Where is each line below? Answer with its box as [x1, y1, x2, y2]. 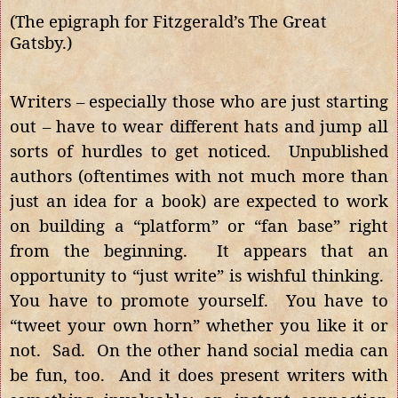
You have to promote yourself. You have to [10, 288, 388, 311]
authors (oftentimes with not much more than [10, 163, 388, 187]
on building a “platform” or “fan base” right [10, 213, 388, 236]
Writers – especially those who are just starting [10, 89, 388, 112]
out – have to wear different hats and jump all [10, 114, 388, 137]
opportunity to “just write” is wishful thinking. [10, 263, 388, 286]
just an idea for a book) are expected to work [10, 188, 388, 211]
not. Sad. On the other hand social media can [10, 338, 388, 361]
